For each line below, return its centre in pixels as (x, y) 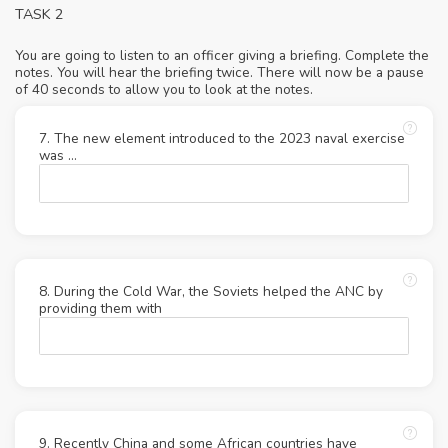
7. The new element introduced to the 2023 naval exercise (222, 139)
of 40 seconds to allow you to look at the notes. (164, 90)
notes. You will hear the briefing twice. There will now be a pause (219, 73)
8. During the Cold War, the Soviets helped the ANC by (211, 291)
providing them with (100, 308)
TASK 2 (39, 14)
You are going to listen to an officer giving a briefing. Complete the (222, 56)
